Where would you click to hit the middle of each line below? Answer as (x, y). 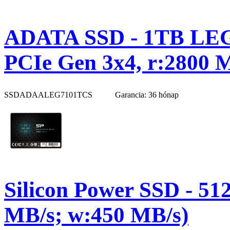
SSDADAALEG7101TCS (49, 94)
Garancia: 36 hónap (147, 94)
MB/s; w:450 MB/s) (96, 215)
